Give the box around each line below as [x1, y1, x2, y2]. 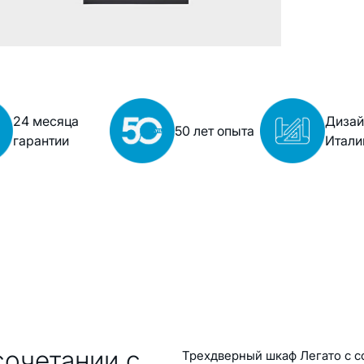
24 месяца [13, 113, 79, 130]
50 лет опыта [175, 123, 254, 140]
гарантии [13, 132, 69, 149]
